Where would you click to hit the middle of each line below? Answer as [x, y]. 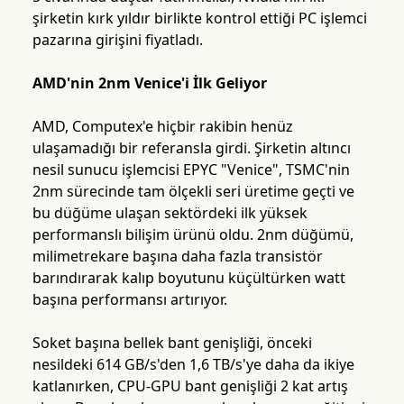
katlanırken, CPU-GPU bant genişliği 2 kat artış [190, 386]
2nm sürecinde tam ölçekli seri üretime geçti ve [193, 192]
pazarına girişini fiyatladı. [117, 40]
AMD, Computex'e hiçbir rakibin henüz [162, 127]
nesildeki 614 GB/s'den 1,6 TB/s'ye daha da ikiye [193, 365]
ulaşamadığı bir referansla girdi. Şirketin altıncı [191, 148]
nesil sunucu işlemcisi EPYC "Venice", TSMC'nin [191, 170]
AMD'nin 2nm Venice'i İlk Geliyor [149, 83]
